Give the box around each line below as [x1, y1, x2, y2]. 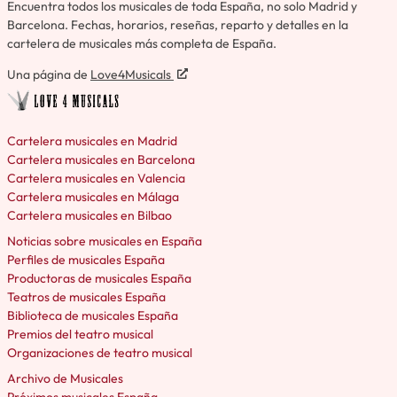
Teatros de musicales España [7, 289, 166, 306]
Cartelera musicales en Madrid [7, 133, 177, 150]
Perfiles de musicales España [7, 252, 165, 269]
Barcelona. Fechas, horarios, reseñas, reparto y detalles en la [7, 16, 348, 33]
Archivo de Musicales [7, 370, 123, 387]
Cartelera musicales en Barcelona [7, 152, 195, 168]
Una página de [7, 66, 90, 82]
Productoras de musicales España [7, 270, 191, 287]
